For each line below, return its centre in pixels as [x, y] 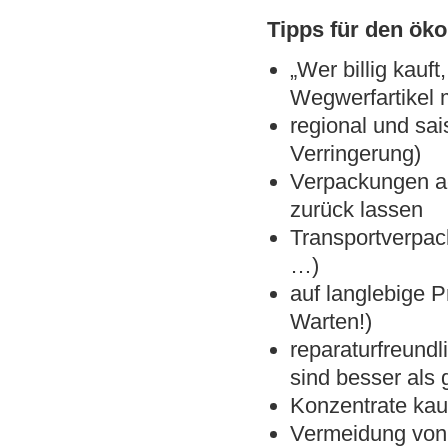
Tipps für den [335, 29]
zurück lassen [357, 210]
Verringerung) [356, 154]
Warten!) [331, 322]
